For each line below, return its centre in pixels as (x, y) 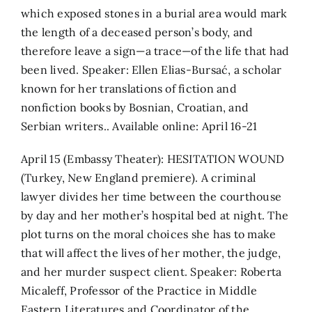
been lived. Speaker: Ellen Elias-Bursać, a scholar (151, 69)
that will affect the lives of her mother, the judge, (151, 252)
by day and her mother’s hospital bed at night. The (155, 215)
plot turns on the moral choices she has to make (149, 234)
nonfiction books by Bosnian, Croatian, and (135, 107)
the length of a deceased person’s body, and (137, 32)
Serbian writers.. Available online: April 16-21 (139, 126)
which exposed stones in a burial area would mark (154, 13)
